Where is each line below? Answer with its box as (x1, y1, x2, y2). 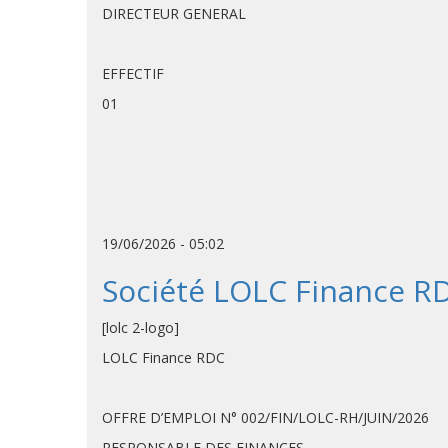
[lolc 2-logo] (102, 318, 179, 337)
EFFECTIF (102, 64, 164, 83)
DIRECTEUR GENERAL (102, 4, 246, 23)
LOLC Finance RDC (102, 348, 225, 367)
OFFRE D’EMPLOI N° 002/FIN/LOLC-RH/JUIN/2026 (102, 408, 429, 427)
